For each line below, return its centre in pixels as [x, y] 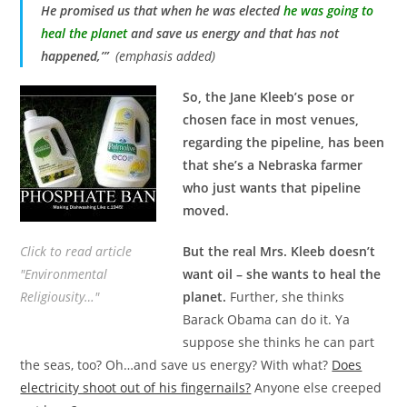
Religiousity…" [60, 296]
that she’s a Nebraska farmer [273, 164]
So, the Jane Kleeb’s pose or [269, 96]
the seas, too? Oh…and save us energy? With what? [176, 364]
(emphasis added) [166, 55]
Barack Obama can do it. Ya [267, 319]
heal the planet [84, 33]
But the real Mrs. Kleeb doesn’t [279, 251]
